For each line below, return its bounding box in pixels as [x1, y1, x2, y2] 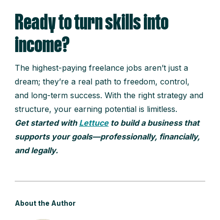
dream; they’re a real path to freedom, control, [15, 77, 190, 87]
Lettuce [79, 118, 109, 128]
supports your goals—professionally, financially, [15, 132, 200, 142]
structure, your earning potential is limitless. [15, 104, 177, 114]
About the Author [15, 199, 76, 208]
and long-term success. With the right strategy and [15, 90, 203, 101]
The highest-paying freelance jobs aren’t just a [15, 63, 188, 73]
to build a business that [109, 118, 199, 128]
